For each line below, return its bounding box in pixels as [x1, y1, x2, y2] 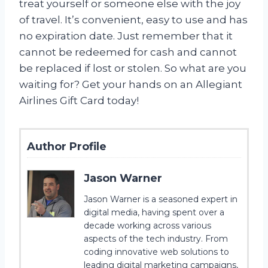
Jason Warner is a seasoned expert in [84, 193, 237, 205]
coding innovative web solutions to [84, 246, 229, 257]
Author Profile [27, 139, 106, 153]
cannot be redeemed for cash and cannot [19, 45, 237, 58]
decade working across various [84, 220, 211, 231]
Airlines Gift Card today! [19, 94, 139, 106]
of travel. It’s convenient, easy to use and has [19, 13, 248, 26]
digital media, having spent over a [84, 206, 224, 218]
